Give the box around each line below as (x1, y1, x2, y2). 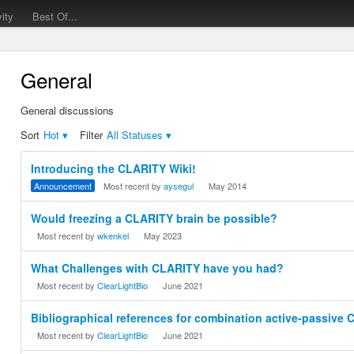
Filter (80, 127, 104, 143)
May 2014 (209, 179, 247, 193)
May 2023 (144, 229, 183, 243)
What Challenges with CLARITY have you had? (31, 260, 284, 277)
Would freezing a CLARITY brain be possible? (31, 210, 278, 227)
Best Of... (32, 9, 78, 24)
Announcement (34, 179, 92, 193)
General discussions (21, 103, 115, 119)
